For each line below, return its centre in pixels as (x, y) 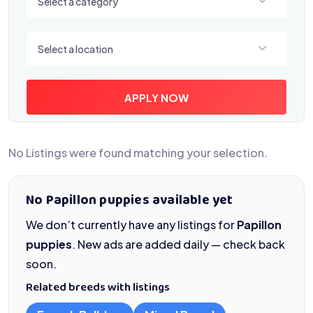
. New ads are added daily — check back (179, 244)
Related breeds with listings (98, 288)
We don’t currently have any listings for (131, 225)
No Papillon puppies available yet (130, 201)
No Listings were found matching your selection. (138, 153)
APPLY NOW (156, 97)
